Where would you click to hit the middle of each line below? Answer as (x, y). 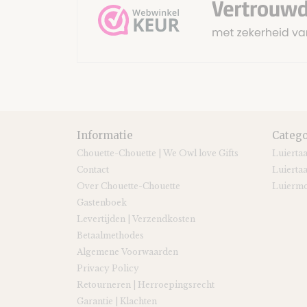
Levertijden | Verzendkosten (136, 219)
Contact (93, 170)
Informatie (105, 135)
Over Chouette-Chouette (128, 186)
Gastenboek (102, 202)
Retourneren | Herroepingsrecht (146, 285)
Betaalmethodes (110, 235)
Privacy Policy (108, 268)
